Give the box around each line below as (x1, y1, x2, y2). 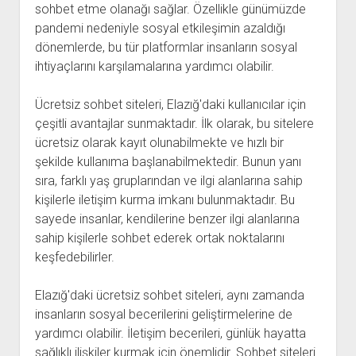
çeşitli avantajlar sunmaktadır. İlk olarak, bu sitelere (34, 116, 314, 131)
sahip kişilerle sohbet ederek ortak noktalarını (34, 230, 284, 246)
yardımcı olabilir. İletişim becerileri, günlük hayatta (34, 326, 306, 341)
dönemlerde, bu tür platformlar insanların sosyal (34, 40, 297, 55)
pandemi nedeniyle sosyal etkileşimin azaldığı (34, 21, 285, 36)
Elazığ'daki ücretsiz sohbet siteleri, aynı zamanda (34, 288, 304, 303)
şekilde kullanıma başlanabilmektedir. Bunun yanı (34, 154, 301, 169)
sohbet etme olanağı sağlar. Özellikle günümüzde (34, 2, 306, 17)
